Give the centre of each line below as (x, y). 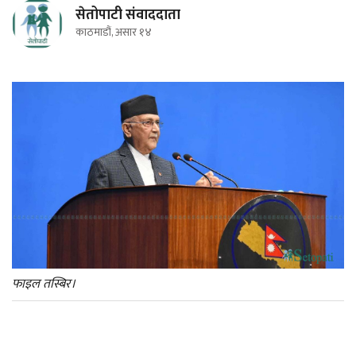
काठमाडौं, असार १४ (114, 32)
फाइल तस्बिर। (44, 284)
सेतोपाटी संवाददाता (128, 15)
